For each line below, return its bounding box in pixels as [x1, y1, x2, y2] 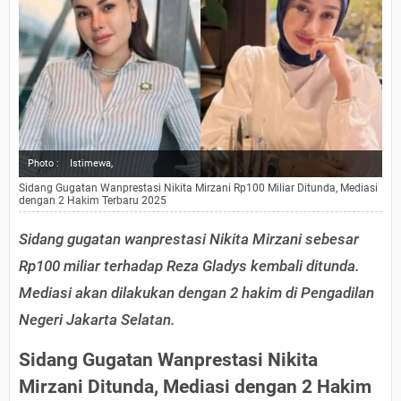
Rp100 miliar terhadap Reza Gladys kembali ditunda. [19, 257, 360, 276]
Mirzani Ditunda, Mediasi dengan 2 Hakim [19, 376, 371, 398]
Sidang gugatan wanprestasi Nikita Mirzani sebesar [19, 230, 359, 249]
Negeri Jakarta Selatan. [19, 311, 175, 329]
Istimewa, [70, 158, 113, 170]
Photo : [28, 158, 59, 170]
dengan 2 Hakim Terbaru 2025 [19, 194, 166, 208]
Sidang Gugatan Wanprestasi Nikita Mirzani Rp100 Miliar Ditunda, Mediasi [19, 182, 378, 195]
